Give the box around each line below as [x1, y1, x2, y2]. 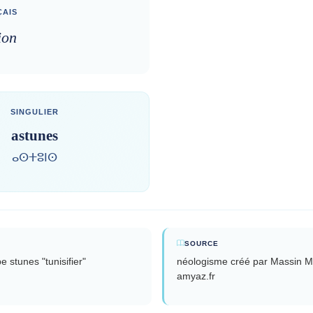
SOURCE [184, 239, 219, 247]
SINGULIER [10, 107, 59, 116]
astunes [10, 126, 58, 143]
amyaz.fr [176, 270, 215, 282]
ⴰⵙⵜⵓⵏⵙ [11, 151, 57, 163]
